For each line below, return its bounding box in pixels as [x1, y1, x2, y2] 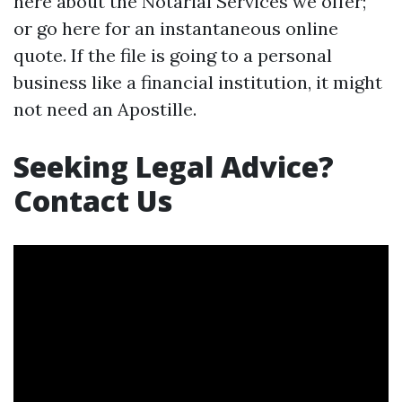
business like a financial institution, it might [13, 71, 382, 93]
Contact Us [13, 181, 172, 220]
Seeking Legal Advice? [13, 147, 334, 186]
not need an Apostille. [13, 98, 197, 120]
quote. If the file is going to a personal [13, 44, 332, 66]
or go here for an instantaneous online [13, 17, 338, 39]
